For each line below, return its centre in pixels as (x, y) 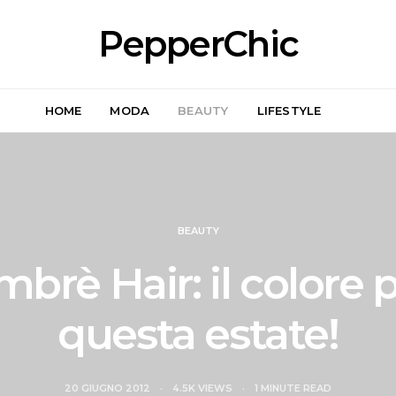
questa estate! (198, 334)
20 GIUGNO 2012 (109, 388)
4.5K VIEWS (204, 388)
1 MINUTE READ (293, 388)
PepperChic (198, 44)
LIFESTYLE (289, 110)
